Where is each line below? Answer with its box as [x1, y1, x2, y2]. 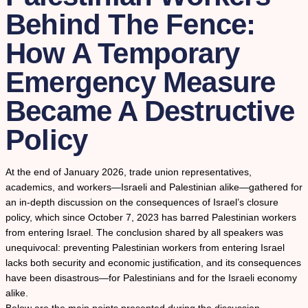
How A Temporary [5, 37, 240, 70]
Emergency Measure [5, 66, 276, 99]
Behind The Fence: [5, 8, 256, 41]
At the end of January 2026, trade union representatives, [5, 166, 252, 178]
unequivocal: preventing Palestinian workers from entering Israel [5, 242, 285, 254]
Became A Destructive [5, 95, 295, 128]
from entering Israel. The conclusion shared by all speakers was [5, 227, 283, 239]
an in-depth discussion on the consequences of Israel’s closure [5, 197, 278, 208]
